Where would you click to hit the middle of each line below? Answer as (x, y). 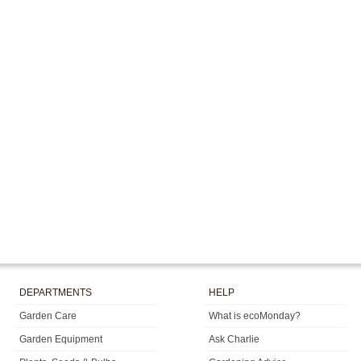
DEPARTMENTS (56, 293)
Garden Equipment (61, 339)
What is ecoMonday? (255, 315)
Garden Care (48, 315)
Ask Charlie (234, 339)
